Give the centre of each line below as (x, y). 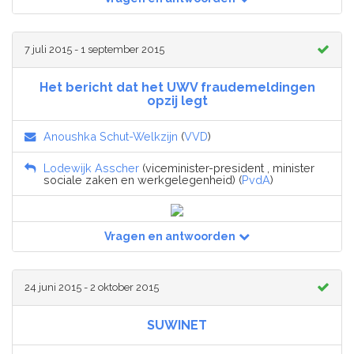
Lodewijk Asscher (91, 168)
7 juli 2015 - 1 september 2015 (94, 49)
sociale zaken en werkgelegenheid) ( (143, 179)
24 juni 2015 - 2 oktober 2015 (92, 287)
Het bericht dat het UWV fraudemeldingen (177, 87)
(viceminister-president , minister (227, 168)
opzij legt (177, 100)
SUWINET (177, 325)
